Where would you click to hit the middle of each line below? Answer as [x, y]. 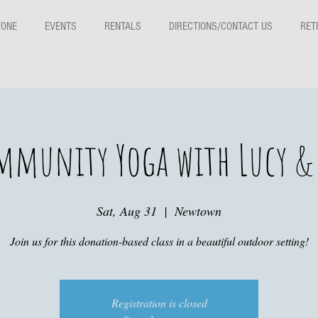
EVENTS [61, 26]
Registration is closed [159, 303]
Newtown [198, 211]
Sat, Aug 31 [127, 211]
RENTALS [123, 26]
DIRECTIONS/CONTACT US [221, 26]
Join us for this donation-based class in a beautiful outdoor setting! [159, 241]
